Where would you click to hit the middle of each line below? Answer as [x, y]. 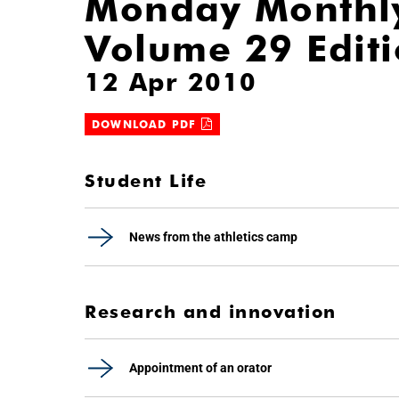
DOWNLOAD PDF [147, 124]
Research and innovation [211, 312]
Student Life [146, 181]
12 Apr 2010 [171, 82]
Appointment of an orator [200, 368]
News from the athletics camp [213, 237]
